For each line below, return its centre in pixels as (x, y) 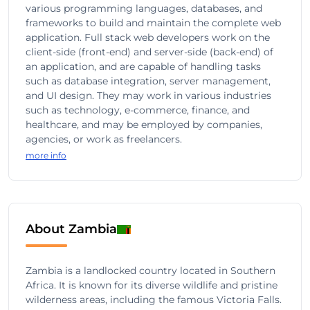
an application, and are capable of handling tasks (143, 66)
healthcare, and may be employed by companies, (144, 125)
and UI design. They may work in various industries (148, 95)
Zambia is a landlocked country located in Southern (151, 271)
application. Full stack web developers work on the (148, 37)
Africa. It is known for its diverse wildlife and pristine (152, 285)
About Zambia (71, 229)
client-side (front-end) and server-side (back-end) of (149, 52)
